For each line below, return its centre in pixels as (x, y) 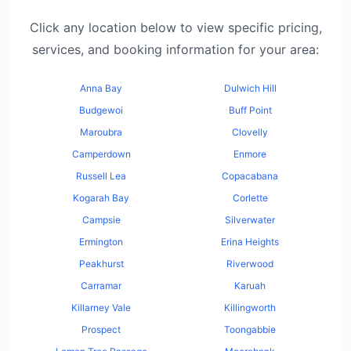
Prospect (101, 329)
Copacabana (250, 176)
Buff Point (250, 110)
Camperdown (101, 154)
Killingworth (250, 308)
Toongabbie (250, 329)
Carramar (101, 286)
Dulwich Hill (250, 88)
